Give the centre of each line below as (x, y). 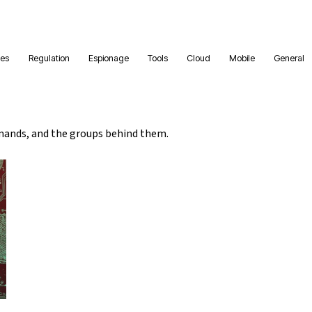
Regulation (49, 58)
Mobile (242, 58)
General (289, 58)
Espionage (108, 58)
